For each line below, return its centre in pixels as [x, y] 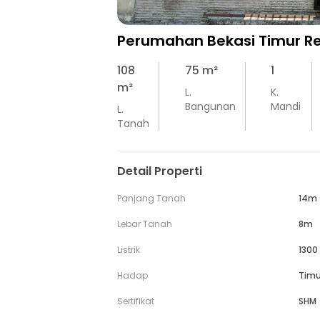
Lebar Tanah [145, 224]
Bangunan [210, 107]
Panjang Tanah [151, 199]
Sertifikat [136, 301]
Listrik [129, 250]
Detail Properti [160, 171]
